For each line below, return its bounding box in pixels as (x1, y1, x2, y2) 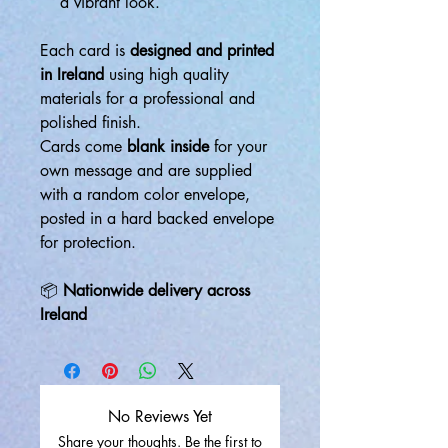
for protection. (40, 232, 136, 253)
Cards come (40, 136, 127, 157)
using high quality (104, 64, 229, 85)
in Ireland (40, 64, 104, 85)
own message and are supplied (40, 160, 252, 181)
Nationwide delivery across (63, 280, 250, 301)
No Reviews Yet (108, 406, 212, 427)
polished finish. (40, 112, 141, 133)
